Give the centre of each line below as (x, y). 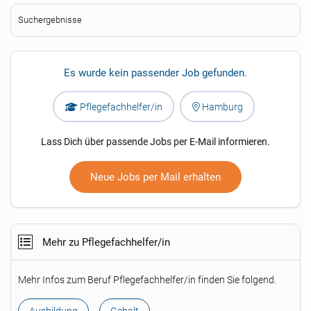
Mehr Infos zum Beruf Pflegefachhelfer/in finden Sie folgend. (147, 280)
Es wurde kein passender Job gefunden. (155, 73)
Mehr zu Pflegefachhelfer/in (105, 242)
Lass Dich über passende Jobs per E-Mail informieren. (155, 142)
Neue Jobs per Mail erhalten (155, 177)
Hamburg (221, 107)
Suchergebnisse (50, 20)
